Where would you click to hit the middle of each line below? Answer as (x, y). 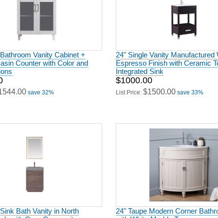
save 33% (190, 89)
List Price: (129, 89)
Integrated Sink (140, 68)
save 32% (41, 89)
